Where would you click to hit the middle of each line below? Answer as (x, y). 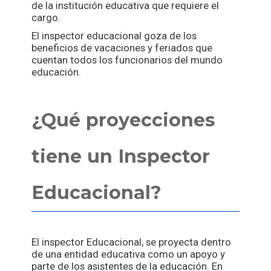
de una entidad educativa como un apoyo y (129, 254)
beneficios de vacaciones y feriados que (122, 48)
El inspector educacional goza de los (114, 36)
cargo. (47, 18)
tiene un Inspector (121, 157)
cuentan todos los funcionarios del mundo (127, 60)
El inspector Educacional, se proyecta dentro (132, 242)
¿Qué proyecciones (124, 120)
